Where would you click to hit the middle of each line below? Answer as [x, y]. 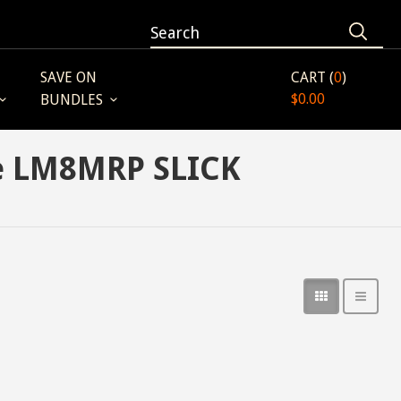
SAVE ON [68, 77]
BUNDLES [72, 100]
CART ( [312, 77]
